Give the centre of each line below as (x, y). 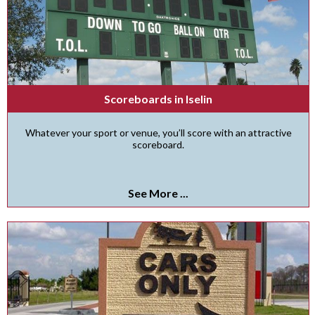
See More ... (158, 193)
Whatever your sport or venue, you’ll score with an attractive (158, 133)
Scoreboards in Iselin (158, 99)
